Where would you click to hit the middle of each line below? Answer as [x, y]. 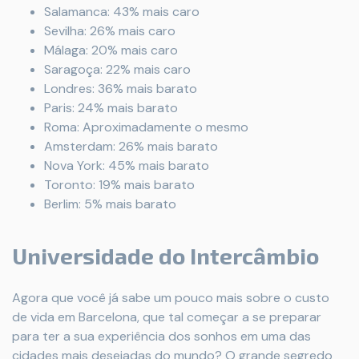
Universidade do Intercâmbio [165, 256]
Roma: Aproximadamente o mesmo [146, 127]
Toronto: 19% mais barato [119, 185]
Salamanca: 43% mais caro [122, 12]
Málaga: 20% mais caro [111, 50]
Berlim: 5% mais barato [110, 204]
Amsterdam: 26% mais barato [131, 147]
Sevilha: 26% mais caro [110, 31]
